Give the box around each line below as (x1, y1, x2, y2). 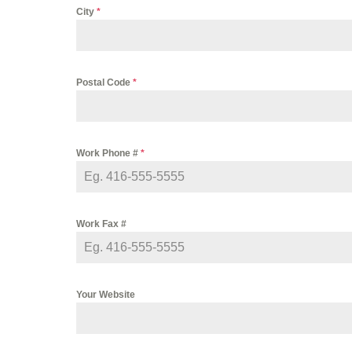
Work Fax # (76, 218, 126, 230)
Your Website (76, 289, 135, 301)
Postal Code (76, 77, 133, 89)
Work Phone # (76, 148, 141, 159)
